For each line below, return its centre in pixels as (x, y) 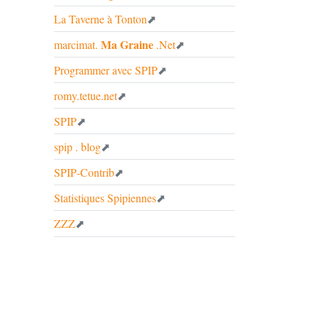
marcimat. (77, 44)
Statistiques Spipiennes (105, 197)
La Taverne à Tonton (100, 18)
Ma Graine (127, 44)
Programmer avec (94, 70)
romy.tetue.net (86, 95)
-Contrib (95, 172)
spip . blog (77, 146)
